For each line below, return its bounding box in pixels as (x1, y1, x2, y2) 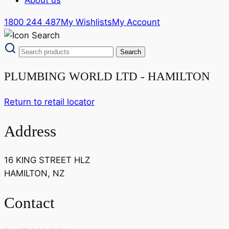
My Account (112, 16, 160, 27)
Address (4, 122, 56, 140)
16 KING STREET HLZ (4, 155, 90, 166)
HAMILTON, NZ (4, 168, 64, 179)
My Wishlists (61, 16, 112, 27)
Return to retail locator (4, 97, 95, 107)
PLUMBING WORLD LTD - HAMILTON (4, 69, 210, 83)
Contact (4, 194, 55, 212)
